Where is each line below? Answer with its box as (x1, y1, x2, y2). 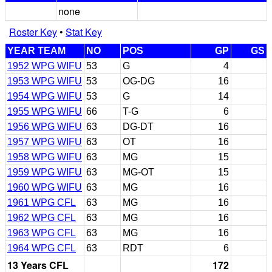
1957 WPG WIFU (7, 136, 82, 147)
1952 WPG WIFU (7, 60, 82, 71)
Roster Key (9, 24, 57, 39)
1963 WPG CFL (7, 227, 76, 238)
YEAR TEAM (7, 45, 66, 56)
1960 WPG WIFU (7, 182, 82, 192)
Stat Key (66, 24, 102, 39)
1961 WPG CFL (7, 197, 76, 208)
